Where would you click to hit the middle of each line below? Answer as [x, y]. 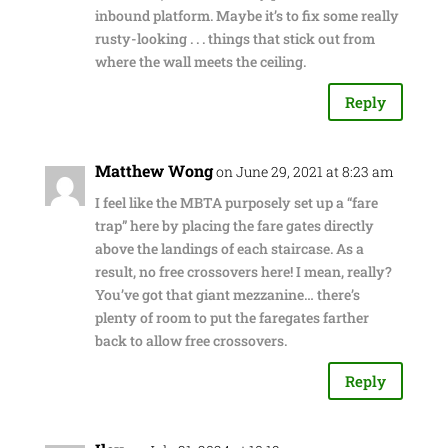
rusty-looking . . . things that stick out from [234, 38]
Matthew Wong [153, 170]
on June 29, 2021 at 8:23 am [304, 171]
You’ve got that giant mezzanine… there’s [227, 294]
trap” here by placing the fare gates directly [234, 225]
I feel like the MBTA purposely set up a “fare [236, 202]
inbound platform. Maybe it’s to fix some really [246, 15]
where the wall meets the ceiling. [200, 61]
